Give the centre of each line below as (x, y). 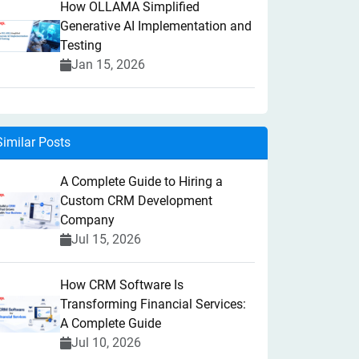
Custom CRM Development (136, 201)
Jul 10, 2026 (106, 343)
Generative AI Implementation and (156, 26)
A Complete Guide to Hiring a (141, 182)
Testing (81, 45)
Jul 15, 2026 (106, 239)
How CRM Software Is (122, 285)
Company (87, 220)
